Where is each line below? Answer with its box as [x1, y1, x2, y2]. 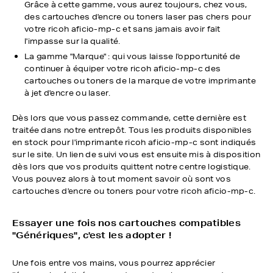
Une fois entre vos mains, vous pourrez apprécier [12, 258, 216, 268]
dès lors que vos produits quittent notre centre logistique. [12, 161, 251, 172]
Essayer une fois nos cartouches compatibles [12, 218, 241, 229]
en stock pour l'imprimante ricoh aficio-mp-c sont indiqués [12, 137, 257, 147]
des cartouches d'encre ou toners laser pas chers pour [24, 12, 251, 22]
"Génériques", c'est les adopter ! [12, 230, 171, 241]
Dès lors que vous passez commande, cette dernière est [12, 113, 246, 123]
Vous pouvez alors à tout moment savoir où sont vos [12, 174, 231, 184]
